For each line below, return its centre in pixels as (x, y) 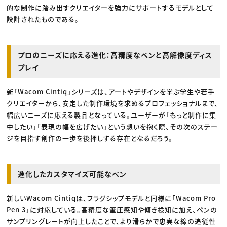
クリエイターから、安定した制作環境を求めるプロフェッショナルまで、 (113, 103)
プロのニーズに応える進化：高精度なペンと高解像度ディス (115, 55)
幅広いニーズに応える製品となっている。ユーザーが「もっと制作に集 (112, 115)
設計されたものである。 (43, 19)
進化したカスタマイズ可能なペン (72, 174)
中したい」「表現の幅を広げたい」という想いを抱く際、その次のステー (112, 127)
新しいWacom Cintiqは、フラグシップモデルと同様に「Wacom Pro (111, 198)
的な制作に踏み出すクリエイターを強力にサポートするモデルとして (110, 8)
